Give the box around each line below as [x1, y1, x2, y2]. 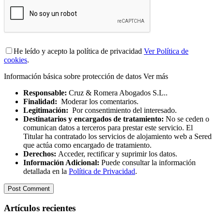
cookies [4, 55, 27, 64]
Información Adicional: [23, 158, 99, 167]
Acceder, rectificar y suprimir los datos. [56, 149, 177, 158]
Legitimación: [23, 106, 68, 114]
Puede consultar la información [99, 158, 196, 167]
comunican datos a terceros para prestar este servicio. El [23, 123, 193, 132]
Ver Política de [144, 46, 188, 55]
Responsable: [23, 88, 67, 97]
